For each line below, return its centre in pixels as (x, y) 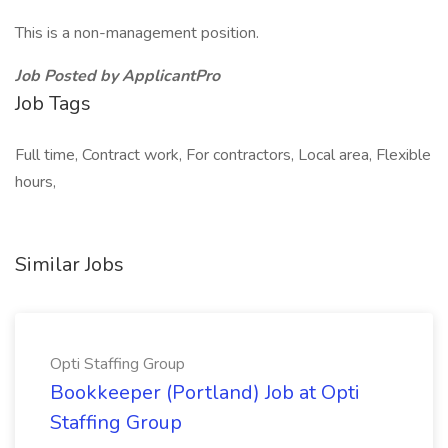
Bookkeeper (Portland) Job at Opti (205, 392)
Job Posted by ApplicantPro (117, 76)
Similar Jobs (69, 264)
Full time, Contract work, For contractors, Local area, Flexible (223, 155)
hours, (35, 182)
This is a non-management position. (137, 33)
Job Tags (53, 103)
